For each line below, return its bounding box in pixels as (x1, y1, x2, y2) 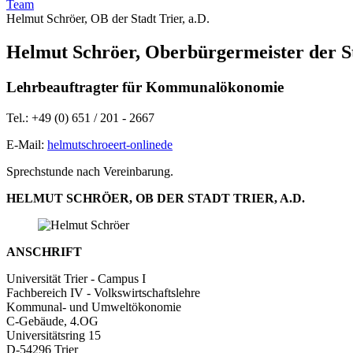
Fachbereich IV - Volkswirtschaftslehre (6, 285, 200, 299)
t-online (123, 137, 161, 151)
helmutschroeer (47, 137, 123, 151)
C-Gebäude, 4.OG (6, 314, 98, 328)
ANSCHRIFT (6, 244, 82, 258)
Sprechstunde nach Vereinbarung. (6, 164, 173, 178)
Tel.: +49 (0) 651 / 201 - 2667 (6, 110, 154, 124)
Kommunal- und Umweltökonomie (6, 299, 181, 314)
